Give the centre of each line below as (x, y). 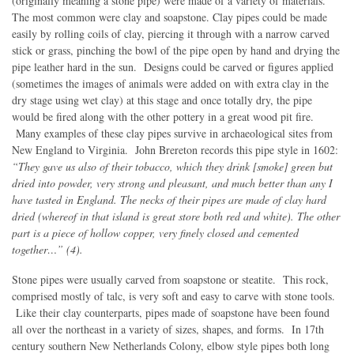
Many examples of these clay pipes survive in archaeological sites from (172, 133)
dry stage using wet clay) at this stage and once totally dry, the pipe (162, 100)
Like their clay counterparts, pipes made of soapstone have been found (171, 312)
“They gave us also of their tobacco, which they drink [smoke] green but (172, 166)
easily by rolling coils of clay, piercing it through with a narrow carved (171, 33)
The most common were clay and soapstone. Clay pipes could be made (169, 17)
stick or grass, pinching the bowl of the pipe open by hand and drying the (176, 50)
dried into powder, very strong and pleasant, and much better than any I (172, 183)
